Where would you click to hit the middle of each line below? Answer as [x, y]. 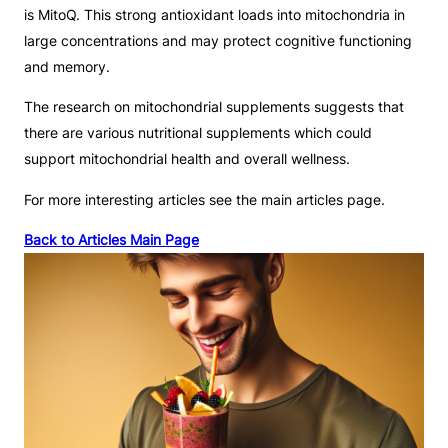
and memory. [67, 67]
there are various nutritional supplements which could [198, 133]
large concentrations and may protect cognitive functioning [218, 41]
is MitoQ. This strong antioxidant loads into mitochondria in [214, 15]
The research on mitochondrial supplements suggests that [214, 107]
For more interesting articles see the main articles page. [204, 199]
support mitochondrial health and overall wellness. [187, 159]
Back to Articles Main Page [111, 239]
